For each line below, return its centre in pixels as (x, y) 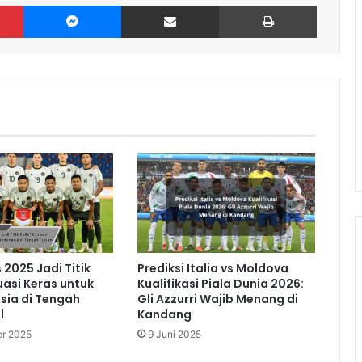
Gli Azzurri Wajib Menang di (217, 299)
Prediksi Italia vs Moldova (213, 268)
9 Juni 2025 (174, 334)
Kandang (164, 314)
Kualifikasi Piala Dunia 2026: (220, 283)
